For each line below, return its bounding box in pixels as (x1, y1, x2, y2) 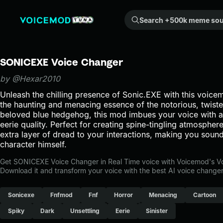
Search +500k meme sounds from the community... (130, 11, 136, 19)
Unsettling (70, 207, 100, 215)
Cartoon (193, 191, 216, 199)
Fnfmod (50, 191, 73, 199)
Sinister (146, 207, 168, 215)
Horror (114, 191, 133, 199)
